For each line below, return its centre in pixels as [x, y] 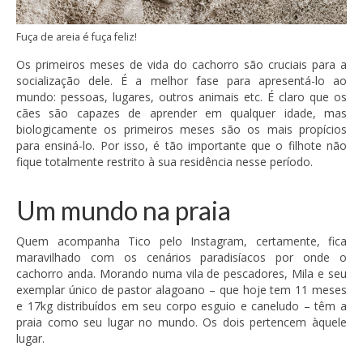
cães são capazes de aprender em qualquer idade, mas [181, 113]
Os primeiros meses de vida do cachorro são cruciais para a [181, 65]
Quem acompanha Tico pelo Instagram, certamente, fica [181, 241]
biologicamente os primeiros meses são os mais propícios [181, 130]
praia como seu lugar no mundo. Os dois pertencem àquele [181, 322]
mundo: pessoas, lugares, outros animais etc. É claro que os [181, 97]
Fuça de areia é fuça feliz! [77, 37]
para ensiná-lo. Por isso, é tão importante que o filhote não [181, 146]
